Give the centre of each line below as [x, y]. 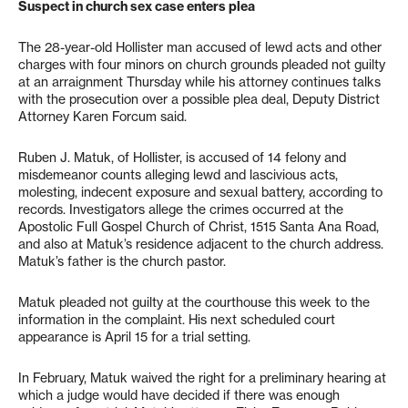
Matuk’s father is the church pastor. [122, 261]
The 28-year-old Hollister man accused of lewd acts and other [200, 47]
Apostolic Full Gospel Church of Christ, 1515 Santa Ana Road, [199, 227]
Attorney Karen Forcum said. [102, 117]
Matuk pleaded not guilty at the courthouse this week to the [194, 302]
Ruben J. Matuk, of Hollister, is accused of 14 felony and [182, 158]
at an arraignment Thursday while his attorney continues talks [199, 82]
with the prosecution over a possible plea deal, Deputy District [199, 99]
